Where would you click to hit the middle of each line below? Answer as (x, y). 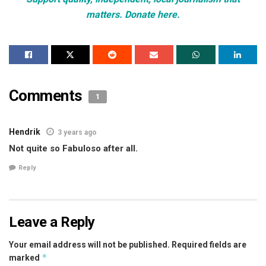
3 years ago (77, 132)
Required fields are (209, 245)
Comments (47, 95)
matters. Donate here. (133, 14)
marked (25, 258)
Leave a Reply (52, 222)
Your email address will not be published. (89, 245)
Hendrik (25, 132)
